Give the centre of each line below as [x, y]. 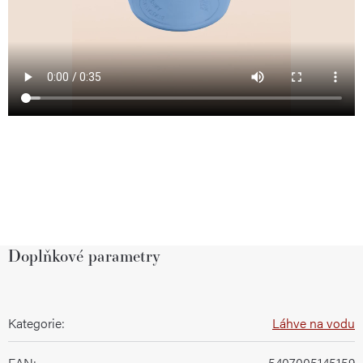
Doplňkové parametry [84, 255]
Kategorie [35, 322]
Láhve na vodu [314, 322]
